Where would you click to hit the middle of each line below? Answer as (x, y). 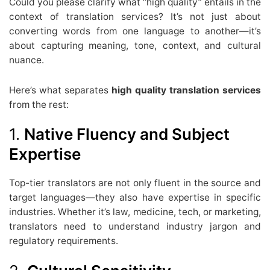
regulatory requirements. (64, 241)
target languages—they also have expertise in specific (135, 198)
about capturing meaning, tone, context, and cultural (135, 45)
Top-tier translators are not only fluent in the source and (135, 183)
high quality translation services (186, 90)
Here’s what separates (60, 90)
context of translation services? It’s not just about (135, 16)
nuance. (27, 60)
